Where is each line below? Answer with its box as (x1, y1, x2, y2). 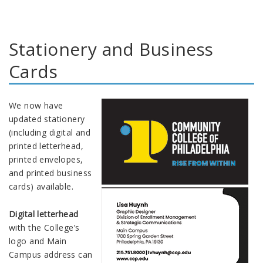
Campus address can (9, 248, 93, 260)
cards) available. (9, 180, 74, 192)
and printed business (9, 167, 92, 178)
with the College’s (9, 221, 80, 233)
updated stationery (9, 113, 85, 124)
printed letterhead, (9, 140, 83, 151)
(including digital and (9, 126, 91, 138)
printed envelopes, (9, 153, 83, 165)
